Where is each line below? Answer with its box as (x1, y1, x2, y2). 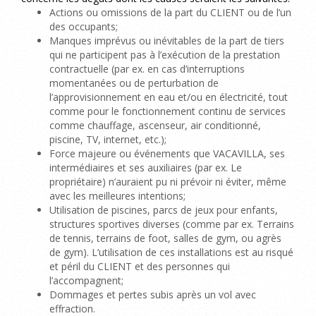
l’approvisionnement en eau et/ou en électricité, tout (49, 90, 288, 104)
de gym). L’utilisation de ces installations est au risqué (49, 245, 293, 259)
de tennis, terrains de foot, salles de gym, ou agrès (49, 231, 281, 245)
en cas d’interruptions (147, 61, 245, 75)
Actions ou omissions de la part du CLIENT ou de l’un (49, 5, 291, 19)
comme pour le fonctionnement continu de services (49, 104, 286, 118)
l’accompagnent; (49, 273, 123, 287)
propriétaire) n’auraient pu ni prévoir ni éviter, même (49, 174, 286, 188)
